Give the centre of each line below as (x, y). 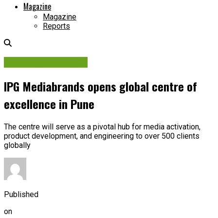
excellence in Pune (49, 103)
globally (17, 145)
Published (21, 194)
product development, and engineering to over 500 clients (102, 136)
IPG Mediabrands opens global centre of (100, 86)
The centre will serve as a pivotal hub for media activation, (102, 127)
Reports (56, 26)
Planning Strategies (46, 62)
